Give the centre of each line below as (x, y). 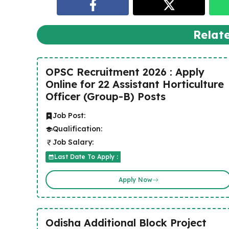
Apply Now (135, 179)
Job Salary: (73, 142)
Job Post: (69, 116)
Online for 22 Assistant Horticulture (135, 84)
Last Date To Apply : (86, 157)
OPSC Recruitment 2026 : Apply (125, 72)
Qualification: (77, 129)
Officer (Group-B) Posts (106, 96)
